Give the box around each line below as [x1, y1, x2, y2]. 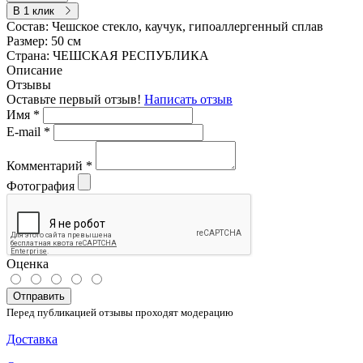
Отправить [13, 289, 65, 302]
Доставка [6, 331, 58, 346]
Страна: [6, 48, 53, 62]
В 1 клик [13, 4, 54, 17]
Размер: [6, 33, 51, 48]
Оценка [6, 256, 49, 271]
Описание [6, 62, 62, 77]
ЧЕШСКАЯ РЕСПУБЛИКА [53, 48, 209, 62]
